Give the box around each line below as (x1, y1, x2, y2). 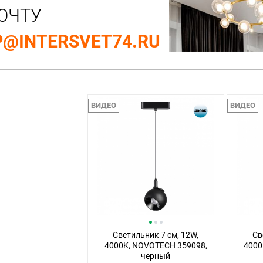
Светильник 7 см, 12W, (113, 230, 199, 240)
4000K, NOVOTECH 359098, (104, 241, 207, 250)
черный (141, 251, 171, 261)
